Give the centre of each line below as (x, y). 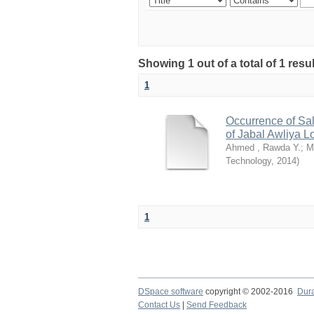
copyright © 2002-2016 (250, 292)
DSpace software (171, 292)
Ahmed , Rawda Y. (263, 148)
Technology (248, 161)
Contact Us (159, 305)
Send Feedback (217, 305)
